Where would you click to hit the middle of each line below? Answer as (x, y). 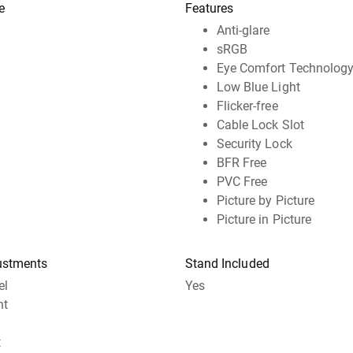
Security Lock (254, 144)
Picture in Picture (264, 220)
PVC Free (242, 182)
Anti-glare (243, 31)
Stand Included (227, 264)
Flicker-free (247, 106)
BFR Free (242, 163)
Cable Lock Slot (260, 125)
